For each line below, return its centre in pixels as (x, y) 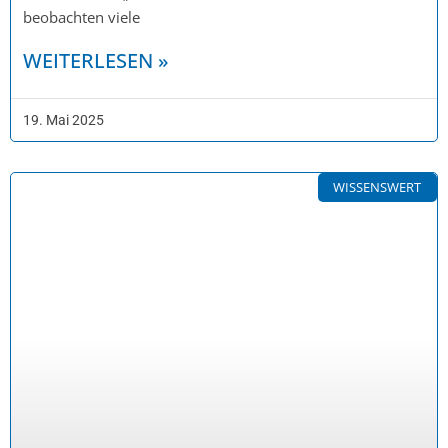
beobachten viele (81, 17)
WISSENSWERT (377, 187)
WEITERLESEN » (96, 61)
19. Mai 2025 (63, 120)
